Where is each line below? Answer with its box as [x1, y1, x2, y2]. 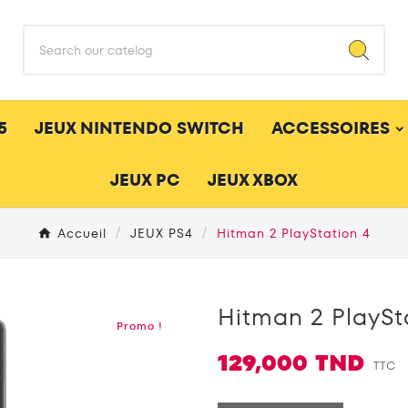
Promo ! [117, 317, 163, 333]
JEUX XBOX [208, 168, 298, 192]
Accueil [57, 223, 107, 242]
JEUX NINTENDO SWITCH [34, 117, 244, 140]
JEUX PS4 [130, 223, 193, 242]
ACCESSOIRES [270, 117, 390, 140]
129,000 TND [218, 347, 364, 378]
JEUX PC [110, 168, 180, 192]
